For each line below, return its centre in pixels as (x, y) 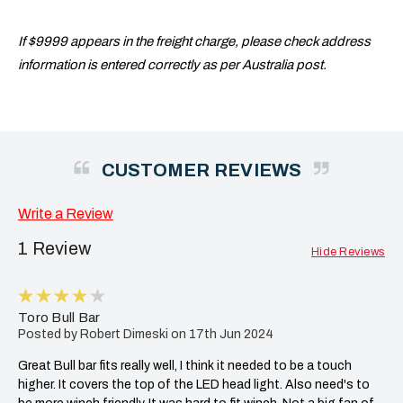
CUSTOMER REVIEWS (201, 170)
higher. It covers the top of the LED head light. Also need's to (194, 384)
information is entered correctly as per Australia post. (172, 64)
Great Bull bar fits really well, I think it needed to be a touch (185, 365)
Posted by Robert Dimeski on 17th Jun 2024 (146, 334)
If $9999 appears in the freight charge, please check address (194, 41)
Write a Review (66, 213)
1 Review (54, 248)
